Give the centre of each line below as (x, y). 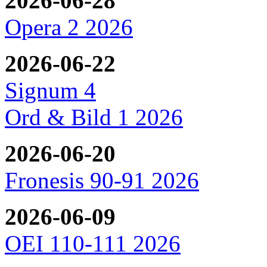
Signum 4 (50, 90)
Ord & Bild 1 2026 (94, 117)
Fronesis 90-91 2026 (102, 180)
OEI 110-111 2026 (93, 243)
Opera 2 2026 (69, 27)
